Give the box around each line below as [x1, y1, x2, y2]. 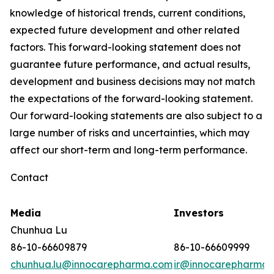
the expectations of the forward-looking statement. [10, 92, 253, 105]
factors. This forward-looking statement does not [10, 41, 241, 53]
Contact [10, 171, 48, 183]
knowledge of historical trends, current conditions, [10, 7, 245, 19]
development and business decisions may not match [10, 75, 255, 87]
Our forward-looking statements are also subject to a [10, 109, 262, 122]
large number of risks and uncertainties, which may [10, 127, 250, 139]
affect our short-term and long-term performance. [10, 144, 247, 156]
